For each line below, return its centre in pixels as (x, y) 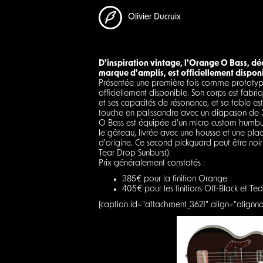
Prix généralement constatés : (152, 163)
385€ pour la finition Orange (175, 179)
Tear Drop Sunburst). (135, 153)
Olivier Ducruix (154, 18)
